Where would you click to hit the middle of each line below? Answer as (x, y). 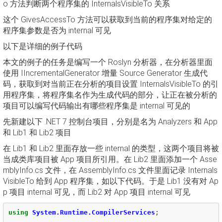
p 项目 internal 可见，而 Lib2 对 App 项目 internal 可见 (97, 192)
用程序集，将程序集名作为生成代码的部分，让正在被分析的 (110, 95)
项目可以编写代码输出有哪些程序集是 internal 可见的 (97, 106)
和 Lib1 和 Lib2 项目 (37, 133)
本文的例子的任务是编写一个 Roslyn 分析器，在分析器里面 (108, 62)
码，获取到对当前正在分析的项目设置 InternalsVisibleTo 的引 (111, 84)
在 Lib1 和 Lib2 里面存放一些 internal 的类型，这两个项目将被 (111, 148)
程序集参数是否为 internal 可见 (57, 30)
